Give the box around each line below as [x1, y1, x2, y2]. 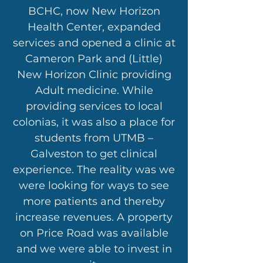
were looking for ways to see [19, 179, 169, 192]
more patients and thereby [23, 195, 165, 208]
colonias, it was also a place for [13, 116, 175, 129]
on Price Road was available [19, 227, 168, 240]
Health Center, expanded [27, 21, 161, 33]
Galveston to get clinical [31, 147, 157, 160]
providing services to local [25, 100, 163, 113]
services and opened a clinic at [12, 36, 176, 49]
